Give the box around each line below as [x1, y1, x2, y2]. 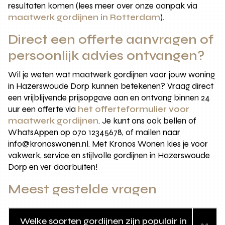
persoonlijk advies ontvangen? [8, 48, 205, 64]
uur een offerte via [8, 104, 78, 115]
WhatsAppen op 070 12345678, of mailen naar [8, 127, 181, 138]
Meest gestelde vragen [8, 182, 157, 197]
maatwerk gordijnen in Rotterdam [8, 12, 161, 23]
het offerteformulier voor [78, 104, 190, 115]
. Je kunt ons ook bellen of [98, 116, 197, 127]
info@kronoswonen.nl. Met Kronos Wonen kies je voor [8, 139, 208, 150]
